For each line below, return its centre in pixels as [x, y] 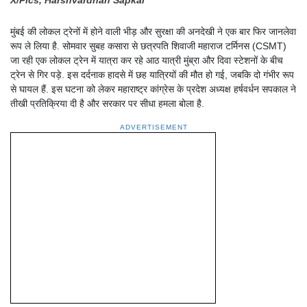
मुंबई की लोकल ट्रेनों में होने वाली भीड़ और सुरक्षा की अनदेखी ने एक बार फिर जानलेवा [153, 31]
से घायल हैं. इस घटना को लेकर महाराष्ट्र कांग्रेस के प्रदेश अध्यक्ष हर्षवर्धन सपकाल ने [153, 89]
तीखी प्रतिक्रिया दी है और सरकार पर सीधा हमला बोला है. [107, 103]
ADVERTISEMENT [153, 127]
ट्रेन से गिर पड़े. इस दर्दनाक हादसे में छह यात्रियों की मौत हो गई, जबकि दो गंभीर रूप [152, 74]
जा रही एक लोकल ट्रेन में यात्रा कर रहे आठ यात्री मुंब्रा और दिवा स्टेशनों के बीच [147, 60]
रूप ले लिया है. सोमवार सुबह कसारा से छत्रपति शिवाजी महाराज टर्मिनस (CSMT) [148, 46]
